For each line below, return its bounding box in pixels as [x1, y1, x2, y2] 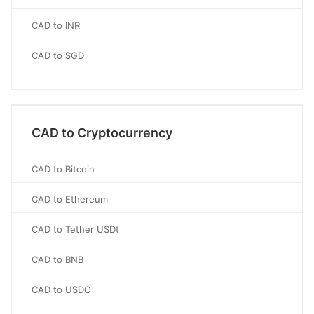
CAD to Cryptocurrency [32, 125, 172, 140]
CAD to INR [32, 20, 80, 31]
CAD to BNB [32, 254, 83, 265]
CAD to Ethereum [32, 193, 108, 205]
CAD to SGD [32, 50, 84, 61]
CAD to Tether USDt [32, 224, 119, 235]
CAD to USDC [32, 284, 90, 295]
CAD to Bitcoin [32, 163, 95, 175]
